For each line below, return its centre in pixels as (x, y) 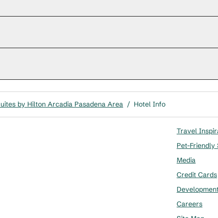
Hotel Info (150, 104)
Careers (190, 204)
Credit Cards (197, 175)
